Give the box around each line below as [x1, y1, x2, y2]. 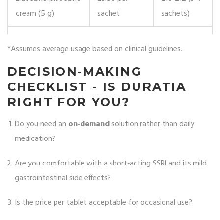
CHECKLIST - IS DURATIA [7, 80, 187, 94]
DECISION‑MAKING [7, 64, 142, 79]
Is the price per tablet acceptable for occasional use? [15, 196, 192, 210]
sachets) [161, 7, 190, 21]
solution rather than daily [110, 118, 194, 131]
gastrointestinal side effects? [15, 172, 111, 185]
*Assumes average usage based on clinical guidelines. [7, 43, 182, 56]
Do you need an [15, 118, 68, 131]
